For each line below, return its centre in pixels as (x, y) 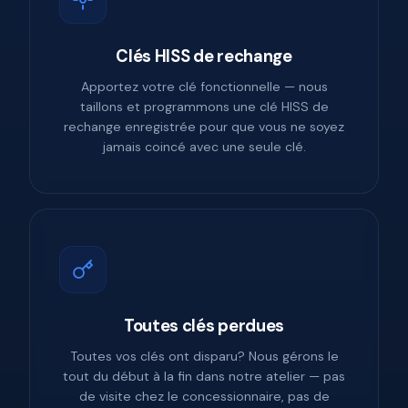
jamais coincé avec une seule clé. (204, 147)
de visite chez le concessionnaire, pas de (204, 397)
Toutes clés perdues (204, 326)
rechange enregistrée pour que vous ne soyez (204, 127)
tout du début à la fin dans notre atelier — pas (204, 377)
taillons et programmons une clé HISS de (204, 107)
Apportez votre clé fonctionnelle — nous (204, 87)
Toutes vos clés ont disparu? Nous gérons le (204, 357)
